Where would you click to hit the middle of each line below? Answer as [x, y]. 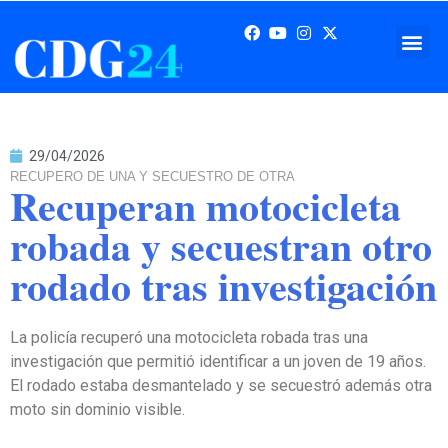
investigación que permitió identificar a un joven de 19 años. [218, 362]
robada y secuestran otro [221, 246]
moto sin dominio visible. [97, 410]
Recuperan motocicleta [205, 206]
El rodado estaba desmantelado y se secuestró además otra [221, 386]
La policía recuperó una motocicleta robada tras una [189, 338]
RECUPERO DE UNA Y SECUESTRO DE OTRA [152, 177]
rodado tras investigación [223, 286]
